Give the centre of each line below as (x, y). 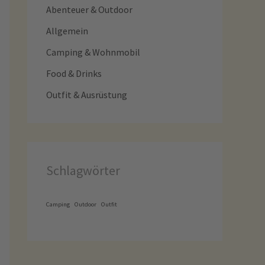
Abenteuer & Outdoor (89, 9)
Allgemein (67, 31)
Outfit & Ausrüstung (87, 95)
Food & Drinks (74, 73)
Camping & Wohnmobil (93, 52)
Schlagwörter (83, 170)
